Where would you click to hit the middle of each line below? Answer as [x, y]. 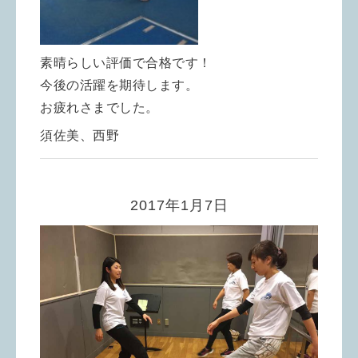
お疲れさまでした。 [99, 107]
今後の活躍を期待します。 [119, 85]
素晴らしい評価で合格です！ [126, 62]
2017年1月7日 [179, 205]
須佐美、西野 [80, 135]
